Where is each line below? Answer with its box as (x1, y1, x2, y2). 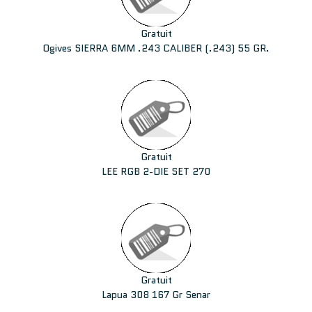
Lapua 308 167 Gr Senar (102, 288, 210, 302)
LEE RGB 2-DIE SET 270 (102, 164, 210, 178)
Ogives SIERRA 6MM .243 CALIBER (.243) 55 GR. (42, 41, 270, 55)
